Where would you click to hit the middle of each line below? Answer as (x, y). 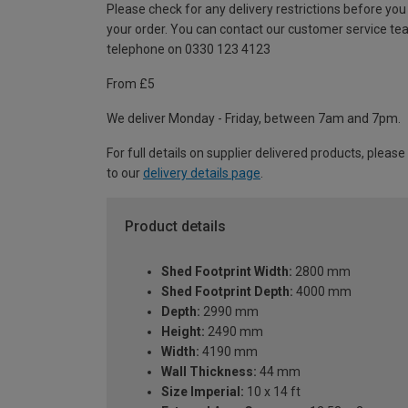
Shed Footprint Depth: (227, 292)
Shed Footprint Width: (227, 272)
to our (125, 173)
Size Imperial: (203, 392)
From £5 (131, 83)
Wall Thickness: (209, 372)
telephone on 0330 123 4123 (189, 49)
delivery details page (202, 173)
